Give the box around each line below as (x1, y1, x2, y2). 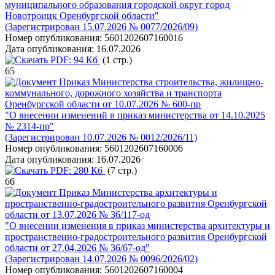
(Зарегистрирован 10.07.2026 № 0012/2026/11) (5, 132, 197, 142)
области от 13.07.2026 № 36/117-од (5, 209, 150, 220)
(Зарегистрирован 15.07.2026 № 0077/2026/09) (5, 21, 198, 32)
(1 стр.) (100, 55, 132, 65)
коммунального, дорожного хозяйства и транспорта (5, 88, 222, 98)
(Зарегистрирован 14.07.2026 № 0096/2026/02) (5, 254, 198, 264)
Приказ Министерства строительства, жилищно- (59, 77, 263, 87)
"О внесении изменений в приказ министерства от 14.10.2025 (5, 110, 265, 120)
